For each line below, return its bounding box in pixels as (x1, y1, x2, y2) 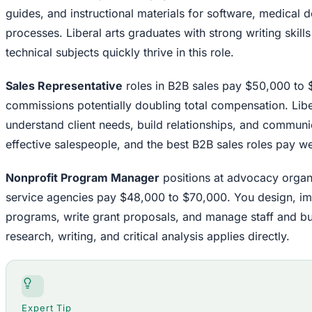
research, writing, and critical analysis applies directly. (6, 229, 290, 244)
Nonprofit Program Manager (6, 171, 159, 185)
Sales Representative (6, 79, 123, 93)
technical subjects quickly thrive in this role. (6, 45, 234, 60)
